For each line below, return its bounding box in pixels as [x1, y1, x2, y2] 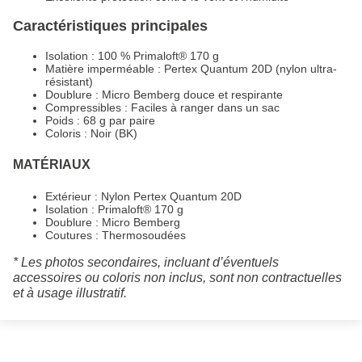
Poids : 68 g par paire [45, 114, 155, 128]
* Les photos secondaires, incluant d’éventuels [13, 255, 279, 270]
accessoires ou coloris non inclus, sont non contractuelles [13, 271, 342, 285]
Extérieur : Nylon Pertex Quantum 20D [45, 190, 242, 204]
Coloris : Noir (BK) [45, 127, 137, 141]
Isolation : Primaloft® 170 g [45, 203, 183, 217]
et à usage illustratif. [13, 286, 127, 301]
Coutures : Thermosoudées [45, 229, 186, 242]
